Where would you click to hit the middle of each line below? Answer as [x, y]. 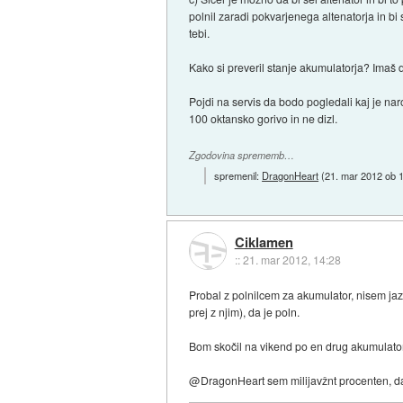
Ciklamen [264, 242]
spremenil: [238, 176]
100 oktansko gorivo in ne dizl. [264, 118]
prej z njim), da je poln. [245, 311]
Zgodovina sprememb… [242, 155]
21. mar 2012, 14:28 [291, 259]
